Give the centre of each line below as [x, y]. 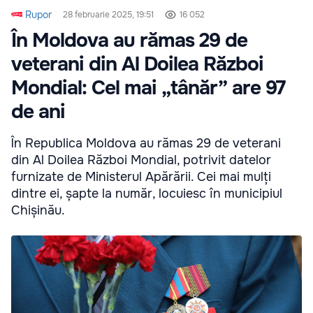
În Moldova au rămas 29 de [129, 41]
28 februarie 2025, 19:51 [108, 15]
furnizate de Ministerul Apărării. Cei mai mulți [141, 177]
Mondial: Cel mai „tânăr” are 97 [148, 88]
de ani [38, 112]
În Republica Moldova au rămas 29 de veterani [146, 144]
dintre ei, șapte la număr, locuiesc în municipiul [147, 194]
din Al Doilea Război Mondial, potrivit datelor [141, 160]
